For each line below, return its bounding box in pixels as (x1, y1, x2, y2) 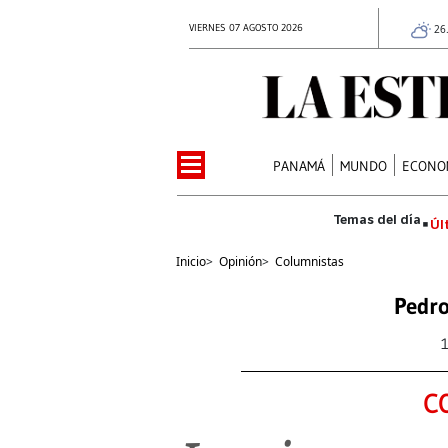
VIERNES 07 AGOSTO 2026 (189, 21, 303, 34)
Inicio (176, 252, 206, 270)
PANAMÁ (273, 156, 326, 175)
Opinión (219, 252, 262, 270)
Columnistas (275, 252, 344, 270)
